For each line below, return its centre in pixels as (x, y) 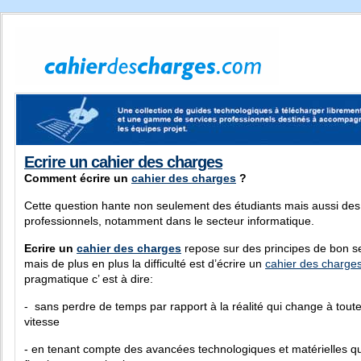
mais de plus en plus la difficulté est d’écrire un (145, 263)
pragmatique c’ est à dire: (89, 279)
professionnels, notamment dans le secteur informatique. (169, 221)
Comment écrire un (78, 178)
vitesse (42, 322)
